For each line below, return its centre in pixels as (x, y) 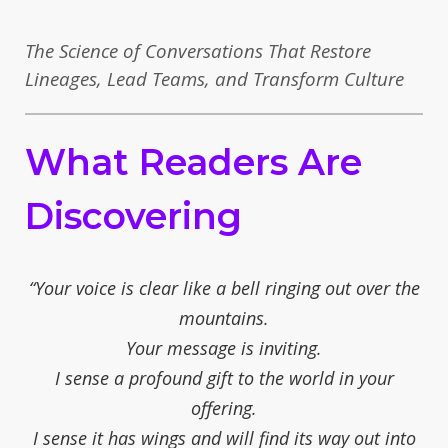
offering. (224, 407)
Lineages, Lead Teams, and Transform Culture (214, 78)
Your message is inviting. (224, 347)
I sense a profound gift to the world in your (224, 377)
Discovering (133, 215)
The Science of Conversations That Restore (198, 50)
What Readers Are (193, 161)
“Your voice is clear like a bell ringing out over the (224, 287)
